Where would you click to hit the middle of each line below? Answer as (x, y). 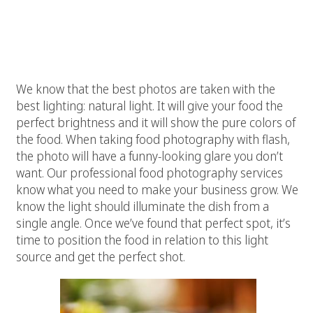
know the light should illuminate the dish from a (143, 206)
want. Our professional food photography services (150, 172)
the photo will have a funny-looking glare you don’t (150, 155)
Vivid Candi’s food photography (156, 20)
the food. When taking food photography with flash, (153, 139)
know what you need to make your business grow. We (157, 189)
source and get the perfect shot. (101, 256)
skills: (156, 46)
